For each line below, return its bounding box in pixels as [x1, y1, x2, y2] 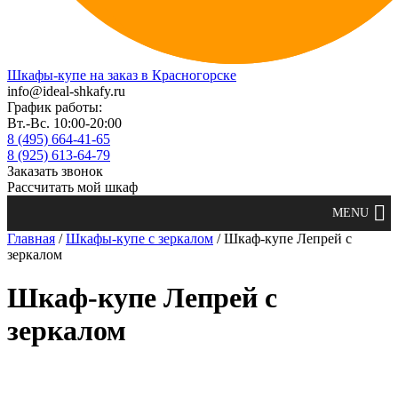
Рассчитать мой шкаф [7, 179, 138, 195]
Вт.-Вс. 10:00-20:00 [7, 115, 122, 131]
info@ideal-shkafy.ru [7, 84, 125, 99]
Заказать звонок [7, 163, 103, 179]
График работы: [7, 99, 102, 115]
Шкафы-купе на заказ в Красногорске [7, 68, 236, 83]
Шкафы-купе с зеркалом [66, 231, 213, 246]
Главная [7, 231, 55, 246]
